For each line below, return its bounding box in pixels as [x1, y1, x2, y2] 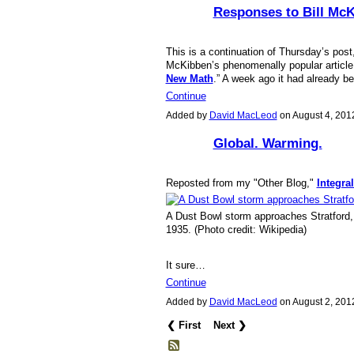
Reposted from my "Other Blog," [165, 177, 317, 190]
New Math [165, 72, 213, 85]
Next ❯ [213, 319, 247, 332]
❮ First [167, 319, 201, 332]
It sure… [165, 258, 205, 271]
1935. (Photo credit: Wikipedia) [165, 224, 307, 236]
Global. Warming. [213, 135, 322, 152]
